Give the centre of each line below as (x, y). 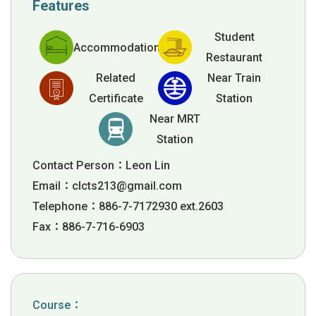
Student (234, 37)
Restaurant (234, 57)
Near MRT (175, 119)
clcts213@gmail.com (127, 186)
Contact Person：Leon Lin (101, 165)
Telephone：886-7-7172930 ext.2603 (128, 206)
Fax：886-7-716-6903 (89, 227)
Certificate (116, 98)
